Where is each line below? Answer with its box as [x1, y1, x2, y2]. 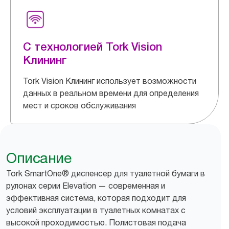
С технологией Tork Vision [23, 40, 162, 53]
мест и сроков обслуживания [23, 100, 136, 110]
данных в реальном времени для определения [23, 88, 199, 98]
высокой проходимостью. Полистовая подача [6, 217, 186, 227]
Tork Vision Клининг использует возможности [23, 76, 196, 86]
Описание [6, 149, 71, 167]
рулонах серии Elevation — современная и [6, 180, 165, 191]
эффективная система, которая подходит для [6, 193, 186, 203]
